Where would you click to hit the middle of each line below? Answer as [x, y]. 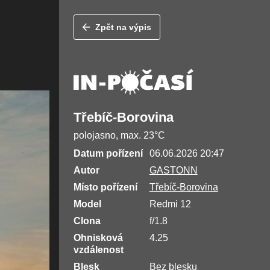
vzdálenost [98, 250]
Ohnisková [98, 238]
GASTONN [173, 171]
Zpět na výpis [124, 27]
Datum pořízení [108, 154]
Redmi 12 [170, 204]
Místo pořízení [105, 187]
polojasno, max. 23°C [119, 136]
